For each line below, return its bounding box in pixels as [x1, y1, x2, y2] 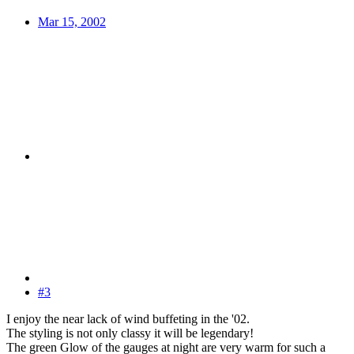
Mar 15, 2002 [38, 14, 106, 28]
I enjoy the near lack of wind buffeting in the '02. [6, 311, 250, 326]
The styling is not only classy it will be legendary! [6, 326, 254, 340]
